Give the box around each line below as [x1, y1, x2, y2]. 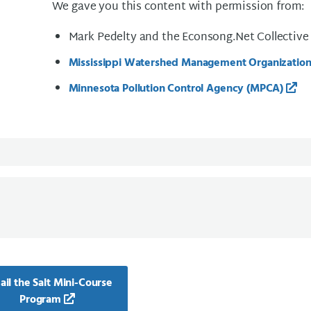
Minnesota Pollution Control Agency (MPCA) [68, 80, 284, 98]
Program [19, 291, 62, 309]
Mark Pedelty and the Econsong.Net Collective [68, 28, 309, 48]
